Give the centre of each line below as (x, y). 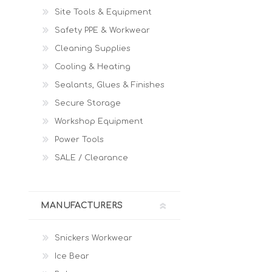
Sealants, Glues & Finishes (110, 85)
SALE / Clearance (91, 158)
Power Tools (79, 140)
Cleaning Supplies (93, 49)
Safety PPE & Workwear (102, 30)
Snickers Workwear (93, 238)
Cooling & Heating (93, 67)
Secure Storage (88, 103)
